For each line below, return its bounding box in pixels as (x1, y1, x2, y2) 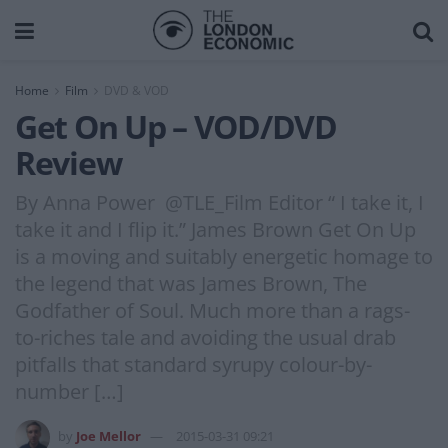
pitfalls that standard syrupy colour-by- (15, 350, 372, 378)
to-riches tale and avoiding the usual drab (15, 323, 396, 351)
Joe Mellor (76, 426, 141, 445)
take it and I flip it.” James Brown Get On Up (15, 215, 416, 243)
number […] (15, 377, 124, 405)
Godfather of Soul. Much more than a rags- (15, 296, 410, 324)
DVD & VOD (104, 82, 169, 99)
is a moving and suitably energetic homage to (15, 242, 433, 270)
